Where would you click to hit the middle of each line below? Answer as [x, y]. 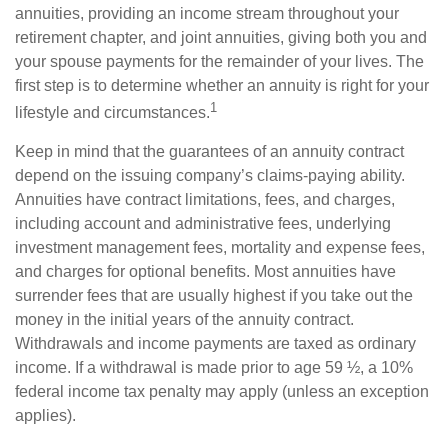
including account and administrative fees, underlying [203, 224]
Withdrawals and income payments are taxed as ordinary [215, 344]
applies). [45, 416]
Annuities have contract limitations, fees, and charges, [205, 200]
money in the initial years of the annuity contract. [184, 320]
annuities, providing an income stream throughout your [207, 13]
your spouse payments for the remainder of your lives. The [219, 61]
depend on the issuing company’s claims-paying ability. [210, 176]
